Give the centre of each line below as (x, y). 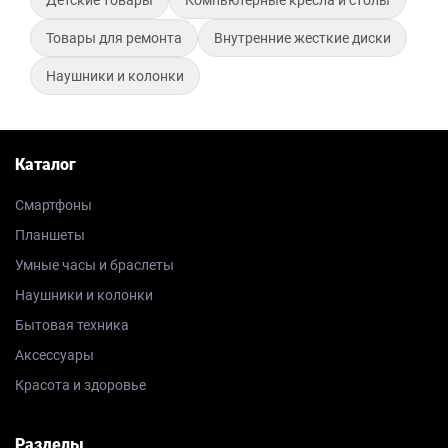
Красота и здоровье (80, 384)
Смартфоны (53, 204)
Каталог (45, 164)
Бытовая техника (72, 324)
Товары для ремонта (114, 37)
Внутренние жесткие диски (302, 37)
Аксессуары (54, 354)
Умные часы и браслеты (94, 264)
